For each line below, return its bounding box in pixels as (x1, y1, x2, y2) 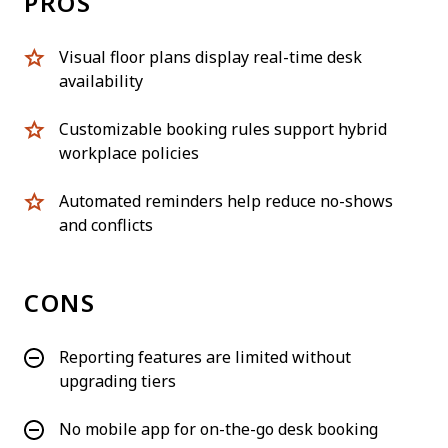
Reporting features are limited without (59, 348, 351, 366)
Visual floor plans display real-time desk (59, 48, 362, 66)
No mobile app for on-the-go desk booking (59, 420, 378, 438)
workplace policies (59, 144, 199, 162)
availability (59, 72, 143, 90)
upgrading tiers (59, 372, 176, 390)
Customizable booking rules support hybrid (59, 120, 387, 138)
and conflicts (59, 216, 153, 234)
